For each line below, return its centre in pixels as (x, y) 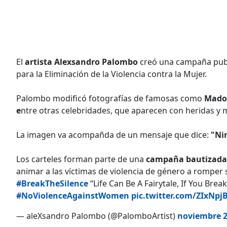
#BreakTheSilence (52, 183)
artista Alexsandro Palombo (81, 62)
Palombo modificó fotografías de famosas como (110, 98)
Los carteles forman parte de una (81, 159)
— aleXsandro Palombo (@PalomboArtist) (97, 216)
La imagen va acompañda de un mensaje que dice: (113, 135)
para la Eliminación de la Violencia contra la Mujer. (111, 74)
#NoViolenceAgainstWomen (73, 195)
